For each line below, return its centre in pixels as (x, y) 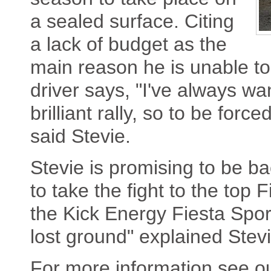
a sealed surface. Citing (132, 21)
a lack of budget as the (129, 44)
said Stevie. (80, 136)
